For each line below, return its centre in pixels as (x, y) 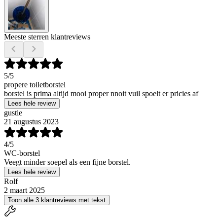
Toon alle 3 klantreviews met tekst (57, 200)
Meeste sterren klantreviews (47, 37)
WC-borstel (22, 153)
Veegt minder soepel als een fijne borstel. (67, 162)
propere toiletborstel (35, 84)
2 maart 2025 (24, 190)
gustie (13, 112)
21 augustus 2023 (31, 121)
